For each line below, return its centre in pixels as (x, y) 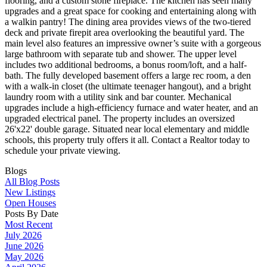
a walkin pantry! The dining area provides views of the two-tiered (128, 21)
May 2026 (24, 256)
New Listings (30, 192)
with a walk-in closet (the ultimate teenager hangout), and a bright (128, 86)
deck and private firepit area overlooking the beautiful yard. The (125, 32)
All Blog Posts (32, 181)
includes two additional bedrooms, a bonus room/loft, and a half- (126, 64)
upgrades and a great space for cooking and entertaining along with (131, 11)
